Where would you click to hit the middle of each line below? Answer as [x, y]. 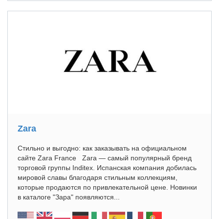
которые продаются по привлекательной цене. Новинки [107, 187]
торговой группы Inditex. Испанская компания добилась [107, 168]
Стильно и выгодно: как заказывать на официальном [102, 148]
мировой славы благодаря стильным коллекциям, [98, 177]
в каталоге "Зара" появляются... [69, 197]
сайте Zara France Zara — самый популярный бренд [105, 158]
